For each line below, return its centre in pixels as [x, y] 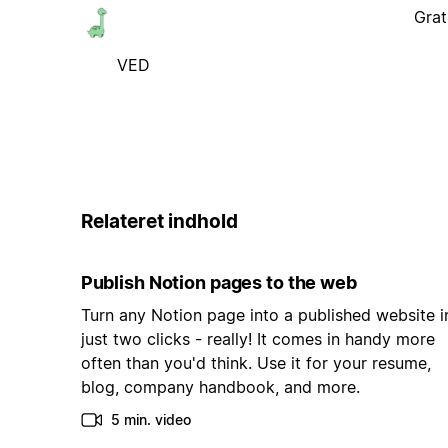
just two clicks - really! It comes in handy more [257, 339]
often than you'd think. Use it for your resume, [255, 363]
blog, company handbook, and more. [220, 387]
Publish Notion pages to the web [218, 283]
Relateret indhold [159, 221]
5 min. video [150, 420]
